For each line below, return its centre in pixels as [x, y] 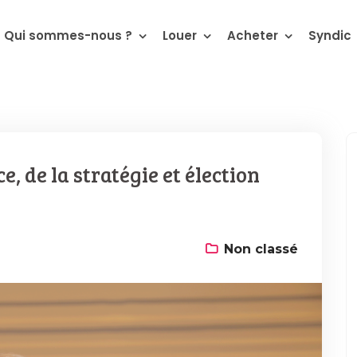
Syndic [330, 35]
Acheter [253, 35]
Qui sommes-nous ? [68, 35]
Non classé [261, 249]
